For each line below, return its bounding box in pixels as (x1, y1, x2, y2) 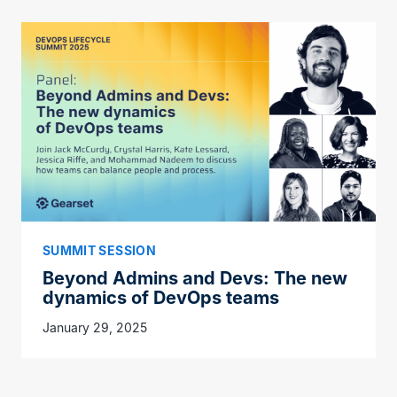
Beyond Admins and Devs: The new (43, 268, 347, 290)
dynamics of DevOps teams (43, 287, 279, 309)
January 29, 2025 (43, 320, 147, 336)
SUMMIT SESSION (43, 243, 156, 259)
